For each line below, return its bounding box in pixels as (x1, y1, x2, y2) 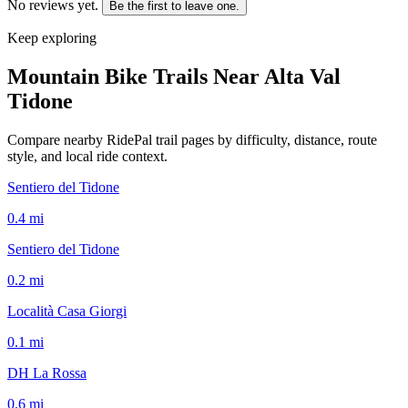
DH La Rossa (7, 364, 87, 381)
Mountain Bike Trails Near (7, 64, 264, 88)
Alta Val (264, 64, 341, 88)
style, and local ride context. (7, 148, 168, 164)
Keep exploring (7, 29, 97, 46)
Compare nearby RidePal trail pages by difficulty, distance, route (7, 131, 377, 148)
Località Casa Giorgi (7, 302, 127, 319)
